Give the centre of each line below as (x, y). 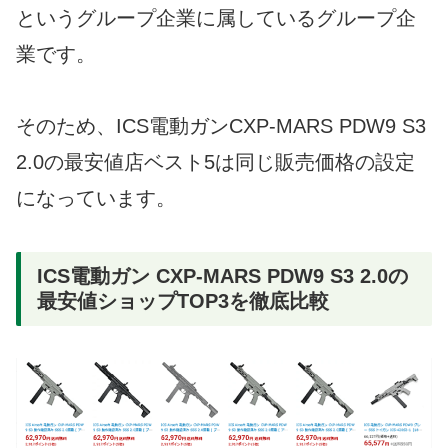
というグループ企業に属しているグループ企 (216, 17)
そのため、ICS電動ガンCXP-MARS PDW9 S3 (221, 125)
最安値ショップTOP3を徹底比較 (183, 300)
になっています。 (96, 197)
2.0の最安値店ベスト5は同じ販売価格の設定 (215, 161)
